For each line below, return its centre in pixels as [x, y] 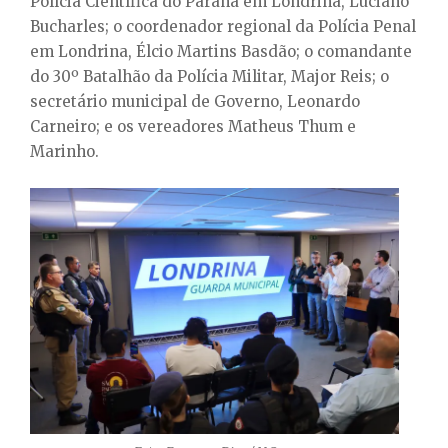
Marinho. [64, 152]
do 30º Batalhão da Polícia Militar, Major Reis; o [209, 77]
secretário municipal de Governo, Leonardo [195, 102]
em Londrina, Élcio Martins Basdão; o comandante [221, 52]
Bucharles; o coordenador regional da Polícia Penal [223, 27]
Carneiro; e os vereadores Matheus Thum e [193, 127]
